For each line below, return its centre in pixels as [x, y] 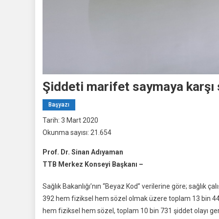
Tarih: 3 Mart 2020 [70, 120]
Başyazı [59, 105]
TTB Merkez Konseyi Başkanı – [94, 164]
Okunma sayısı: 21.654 [77, 132]
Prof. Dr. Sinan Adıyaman [83, 152]
